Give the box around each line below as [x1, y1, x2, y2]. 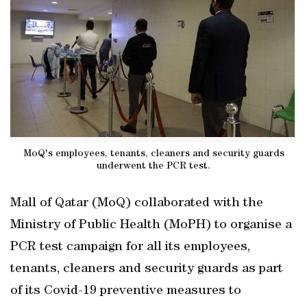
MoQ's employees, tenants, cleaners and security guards [23, 149, 284, 159]
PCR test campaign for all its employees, [10, 241, 250, 254]
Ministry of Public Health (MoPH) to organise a [10, 219, 292, 232]
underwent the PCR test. [97, 161, 210, 171]
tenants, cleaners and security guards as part [10, 262, 283, 276]
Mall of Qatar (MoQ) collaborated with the [10, 197, 263, 210]
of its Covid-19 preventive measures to [10, 284, 241, 298]
